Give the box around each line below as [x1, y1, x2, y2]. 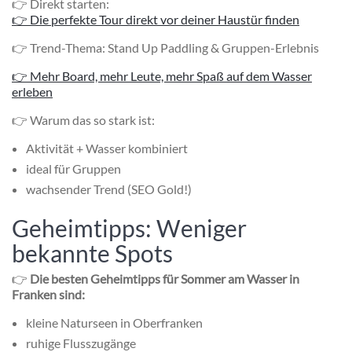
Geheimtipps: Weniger [12, 214, 247, 242]
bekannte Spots [12, 239, 173, 267]
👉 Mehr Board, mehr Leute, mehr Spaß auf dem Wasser [12, 68, 312, 83]
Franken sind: [12, 286, 85, 302]
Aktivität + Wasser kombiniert [26, 140, 188, 156]
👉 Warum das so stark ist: [12, 112, 155, 127]
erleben [12, 83, 53, 99]
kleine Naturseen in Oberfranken [26, 314, 203, 330]
